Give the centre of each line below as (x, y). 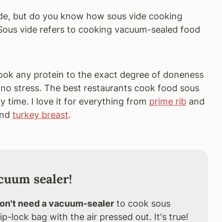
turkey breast (40, 115)
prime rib (167, 101)
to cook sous (142, 203)
